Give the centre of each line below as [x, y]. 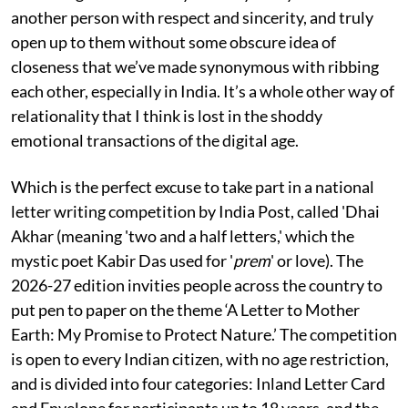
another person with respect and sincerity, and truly [192, 17]
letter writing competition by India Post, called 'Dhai [195, 211]
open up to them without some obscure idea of [173, 41]
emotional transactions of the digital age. [156, 140]
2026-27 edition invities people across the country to [197, 285]
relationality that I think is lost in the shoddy [167, 115]
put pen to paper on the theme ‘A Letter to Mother [185, 309]
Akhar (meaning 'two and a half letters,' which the [183, 235]
